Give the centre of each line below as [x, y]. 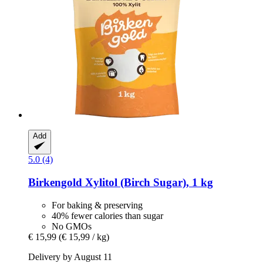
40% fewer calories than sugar [107, 215]
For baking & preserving [97, 205]
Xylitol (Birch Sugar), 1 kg [148, 183]
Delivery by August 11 [70, 257]
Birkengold [55, 183]
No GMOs [72, 226]
